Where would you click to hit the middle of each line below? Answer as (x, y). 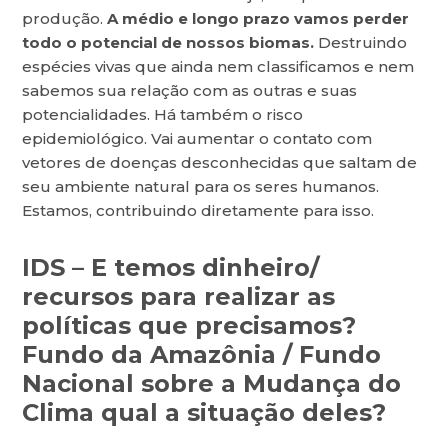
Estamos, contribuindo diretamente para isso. (200, 211)
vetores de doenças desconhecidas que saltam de (220, 163)
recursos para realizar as (179, 297)
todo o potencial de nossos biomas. (168, 43)
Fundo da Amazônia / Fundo (202, 355)
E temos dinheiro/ (205, 268)
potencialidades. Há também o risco (163, 115)
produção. (65, 19)
